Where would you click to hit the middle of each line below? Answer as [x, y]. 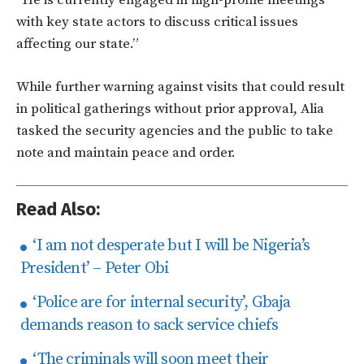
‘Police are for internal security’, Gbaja [160, 302]
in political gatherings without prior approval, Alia [170, 108]
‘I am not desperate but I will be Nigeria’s [170, 245]
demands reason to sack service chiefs [149, 325]
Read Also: [58, 209]
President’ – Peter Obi [95, 268]
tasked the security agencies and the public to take [175, 130]
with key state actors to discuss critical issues [157, 22]
